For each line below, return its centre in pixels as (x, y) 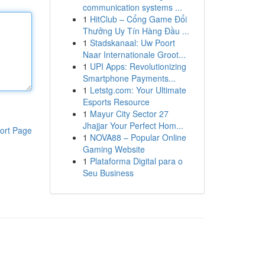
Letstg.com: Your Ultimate (138, 90)
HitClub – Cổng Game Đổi (138, 19)
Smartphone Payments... (129, 78)
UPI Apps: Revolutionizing (138, 66)
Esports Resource (116, 102)
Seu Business (108, 173)
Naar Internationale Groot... (134, 54)
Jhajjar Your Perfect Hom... (133, 125)
